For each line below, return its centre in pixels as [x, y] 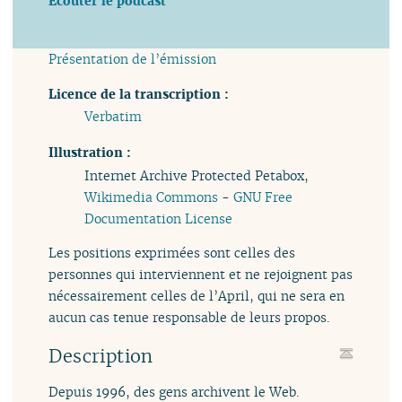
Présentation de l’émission [133, 59]
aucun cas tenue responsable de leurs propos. [189, 318]
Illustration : [90, 153]
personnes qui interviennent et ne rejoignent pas [201, 275]
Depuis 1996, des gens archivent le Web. [174, 391]
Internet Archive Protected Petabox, [197, 175]
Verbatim [114, 117]
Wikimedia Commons [152, 197]
